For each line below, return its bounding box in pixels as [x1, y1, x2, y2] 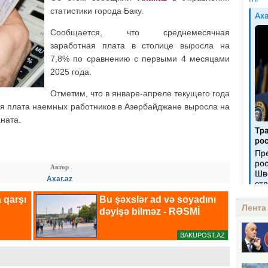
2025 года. [50, 67, 92, 77]
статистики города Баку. [50, 6, 144, 16]
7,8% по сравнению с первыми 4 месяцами [50, 54, 230, 63]
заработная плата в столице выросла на [50, 41, 230, 50]
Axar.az [46, 175, 72, 183]
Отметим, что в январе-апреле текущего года [50, 89, 230, 98]
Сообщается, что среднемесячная [50, 28, 230, 37]
